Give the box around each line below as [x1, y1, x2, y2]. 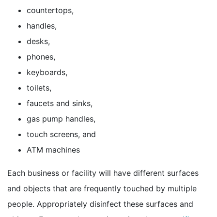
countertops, [27, 5, 74, 15]
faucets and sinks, [27, 98, 93, 108]
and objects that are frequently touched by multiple [7, 183, 197, 193]
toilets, [27, 82, 51, 93]
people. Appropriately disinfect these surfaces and [7, 199, 193, 209]
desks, [27, 36, 50, 46]
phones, [27, 51, 55, 62]
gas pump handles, [27, 113, 95, 124]
